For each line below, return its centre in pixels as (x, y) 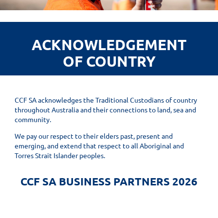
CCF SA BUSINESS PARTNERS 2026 (109, 182)
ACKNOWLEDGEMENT (109, 44)
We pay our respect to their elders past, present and (94, 136)
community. (33, 119)
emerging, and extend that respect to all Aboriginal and (99, 146)
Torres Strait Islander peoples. (60, 155)
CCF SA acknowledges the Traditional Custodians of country (106, 100)
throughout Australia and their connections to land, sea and (105, 110)
